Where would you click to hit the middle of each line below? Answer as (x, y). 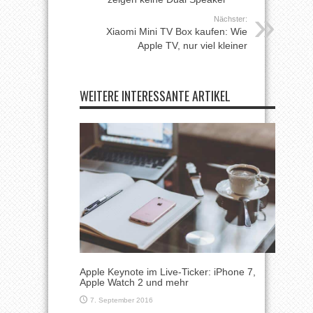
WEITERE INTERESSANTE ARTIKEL (155, 95)
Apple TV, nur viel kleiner (192, 45)
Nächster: (231, 19)
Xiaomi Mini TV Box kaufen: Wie (177, 31)
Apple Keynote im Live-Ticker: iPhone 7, (168, 272)
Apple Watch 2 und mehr (134, 283)
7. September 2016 (122, 300)
